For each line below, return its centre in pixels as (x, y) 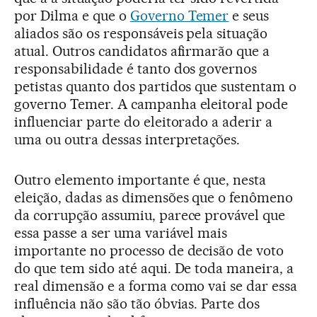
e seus (249, 15)
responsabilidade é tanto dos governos (136, 68)
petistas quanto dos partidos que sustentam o (156, 86)
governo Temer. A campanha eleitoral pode (151, 104)
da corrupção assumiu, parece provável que (150, 215)
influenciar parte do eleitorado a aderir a (144, 121)
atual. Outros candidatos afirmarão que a (142, 51)
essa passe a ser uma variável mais (121, 232)
